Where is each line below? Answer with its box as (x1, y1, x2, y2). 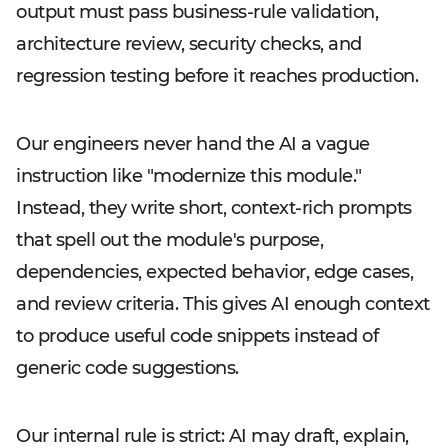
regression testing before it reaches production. (16, 65, 418, 87)
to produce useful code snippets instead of (16, 325, 378, 347)
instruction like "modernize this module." (16, 165, 362, 187)
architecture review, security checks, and (16, 33, 362, 55)
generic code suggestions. (16, 357, 239, 379)
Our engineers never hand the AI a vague (16, 133, 370, 155)
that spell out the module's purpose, (16, 229, 323, 251)
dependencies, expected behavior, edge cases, (16, 261, 413, 283)
